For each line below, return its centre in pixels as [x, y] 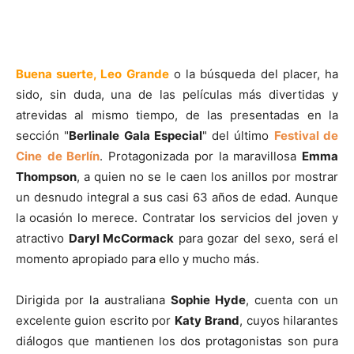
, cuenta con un [292, 300]
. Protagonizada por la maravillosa [201, 156]
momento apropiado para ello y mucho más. [137, 259]
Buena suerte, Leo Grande [92, 74]
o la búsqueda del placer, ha [254, 74]
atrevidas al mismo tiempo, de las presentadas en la [177, 115]
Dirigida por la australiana [93, 300]
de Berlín [73, 156]
